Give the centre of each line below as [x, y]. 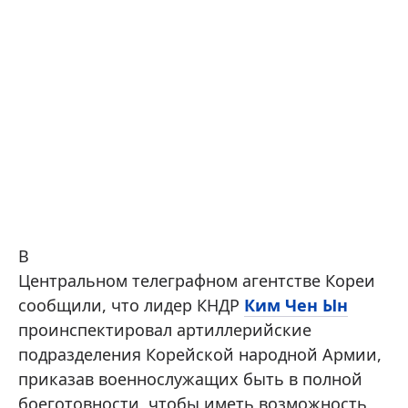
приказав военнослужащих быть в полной [190, 379]
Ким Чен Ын [296, 305]
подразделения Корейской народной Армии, [200, 354]
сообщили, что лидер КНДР [131, 305]
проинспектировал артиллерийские [165, 330]
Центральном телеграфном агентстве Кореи [197, 280]
